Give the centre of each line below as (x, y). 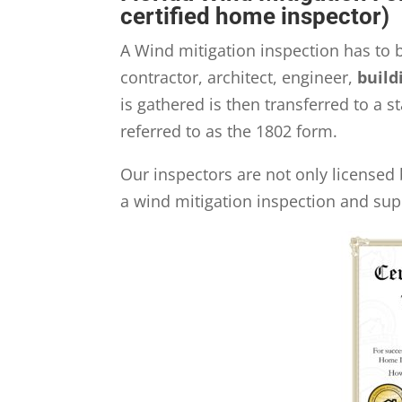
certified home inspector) (255, 17)
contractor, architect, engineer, (239, 78)
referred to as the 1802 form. (229, 131)
